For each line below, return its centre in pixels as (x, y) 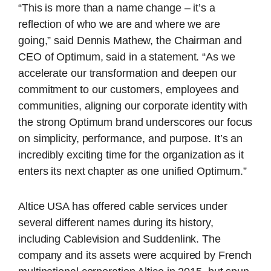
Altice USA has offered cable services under (123, 206)
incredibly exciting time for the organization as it (131, 155)
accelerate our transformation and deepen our (127, 73)
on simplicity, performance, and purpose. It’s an (131, 139)
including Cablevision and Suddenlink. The (119, 239)
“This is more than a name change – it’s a (117, 8)
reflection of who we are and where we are (119, 24)
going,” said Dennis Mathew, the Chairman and (130, 41)
